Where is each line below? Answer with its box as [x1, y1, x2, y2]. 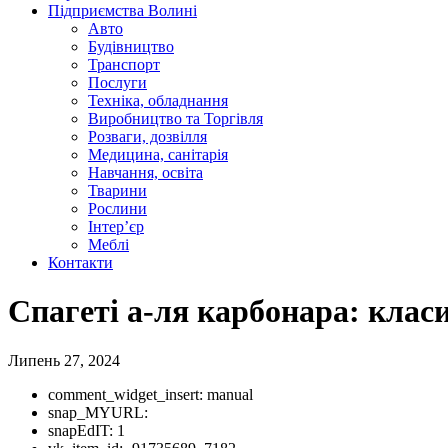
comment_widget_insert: [48, 385, 203, 403]
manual [203, 385, 253, 403]
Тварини [88, 182, 147, 199]
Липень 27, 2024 [8, 351, 120, 369]
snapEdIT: [48, 421, 113, 439]
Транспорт [88, 56, 160, 73]
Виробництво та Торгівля [88, 110, 263, 127]
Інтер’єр [88, 218, 144, 235]
